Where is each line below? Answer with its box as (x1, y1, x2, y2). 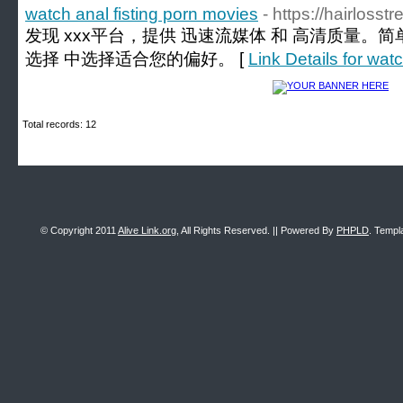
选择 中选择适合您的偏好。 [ (25, 49, 248, 68)
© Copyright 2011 (40, 225, 118, 236)
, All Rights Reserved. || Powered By (176, 225, 336, 236)
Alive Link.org (118, 225, 176, 236)
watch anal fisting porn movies (25, 4, 258, 23)
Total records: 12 (22, 119, 96, 130)
